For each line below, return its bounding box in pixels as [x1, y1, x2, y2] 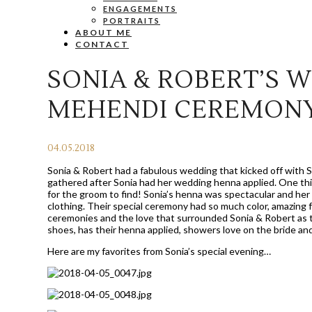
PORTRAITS [103, 16, 160, 25]
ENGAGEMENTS [103, 4, 177, 13]
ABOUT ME [75, 27, 132, 38]
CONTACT [75, 39, 129, 49]
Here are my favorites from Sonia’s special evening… [47, 244, 271, 257]
